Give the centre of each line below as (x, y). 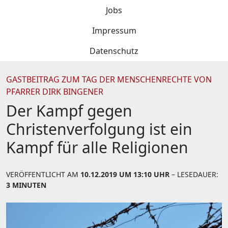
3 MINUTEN (26, 185)
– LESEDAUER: (194, 174)
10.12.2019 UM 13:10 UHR (125, 174)
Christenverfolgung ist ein (99, 129)
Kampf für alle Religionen (97, 147)
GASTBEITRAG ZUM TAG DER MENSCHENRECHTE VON (109, 79)
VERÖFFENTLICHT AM (43, 174)
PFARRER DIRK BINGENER (55, 92)
